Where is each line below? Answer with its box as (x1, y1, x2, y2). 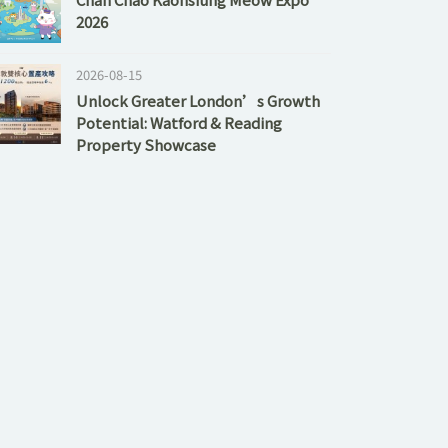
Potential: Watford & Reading (76, 112, 282, 133)
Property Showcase (76, 134, 216, 155)
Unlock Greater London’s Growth (76, 90, 320, 111)
